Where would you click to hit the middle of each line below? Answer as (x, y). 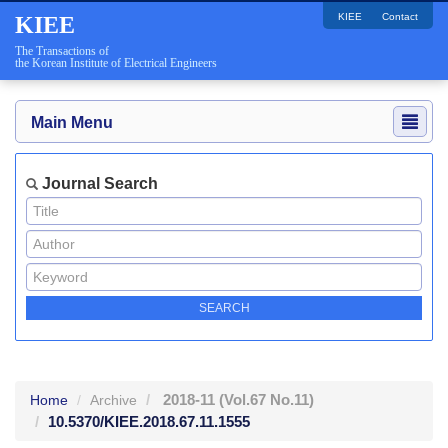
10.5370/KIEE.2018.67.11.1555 (149, 421)
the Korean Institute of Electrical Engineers (116, 63)
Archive (113, 400)
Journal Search (98, 183)
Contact (400, 16)
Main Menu (72, 122)
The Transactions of (62, 51)
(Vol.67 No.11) (266, 399)
